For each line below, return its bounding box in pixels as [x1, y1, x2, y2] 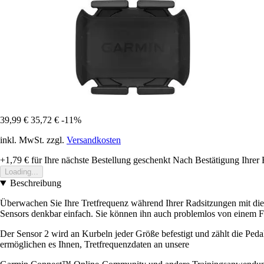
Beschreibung [9, 178, 61, 189]
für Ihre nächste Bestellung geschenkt [29, 155, 170, 166]
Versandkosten [67, 135, 121, 146]
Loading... [5, 167, 38, 177]
